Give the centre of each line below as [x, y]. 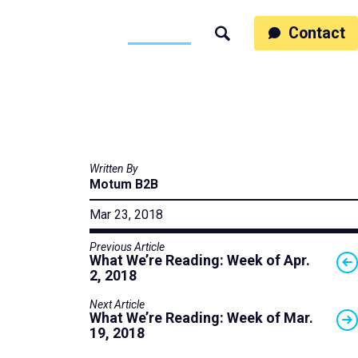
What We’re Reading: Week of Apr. [200, 260]
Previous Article [127, 247]
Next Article [117, 304]
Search [247, 42]
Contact [317, 33]
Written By [113, 168]
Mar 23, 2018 [126, 214]
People [48, 30]
